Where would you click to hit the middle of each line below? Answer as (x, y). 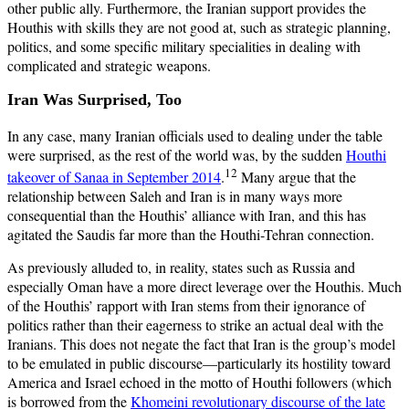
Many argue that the (297, 177)
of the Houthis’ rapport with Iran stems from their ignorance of (186, 306)
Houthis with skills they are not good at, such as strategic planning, (199, 26)
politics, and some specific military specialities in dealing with (184, 46)
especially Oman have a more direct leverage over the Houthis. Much (204, 287)
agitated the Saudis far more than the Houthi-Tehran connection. (191, 235)
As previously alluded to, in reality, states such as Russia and (181, 267)
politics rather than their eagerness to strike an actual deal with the (195, 325)
